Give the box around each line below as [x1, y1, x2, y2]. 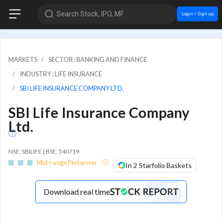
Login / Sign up [181, 10, 214, 16]
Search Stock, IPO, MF [56, 9, 124, 18]
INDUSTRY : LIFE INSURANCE [20, 69, 102, 78]
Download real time [44, 187, 110, 197]
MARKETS [8, 55, 37, 63]
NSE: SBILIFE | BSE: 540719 [8, 147, 79, 155]
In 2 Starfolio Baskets [125, 161, 192, 170]
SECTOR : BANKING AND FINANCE [49, 55, 147, 63]
